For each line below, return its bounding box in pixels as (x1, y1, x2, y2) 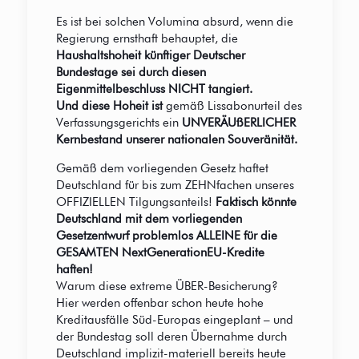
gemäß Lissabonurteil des (162, 99, 302, 114)
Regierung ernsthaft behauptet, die (55, 31, 238, 46)
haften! (55, 262, 93, 277)
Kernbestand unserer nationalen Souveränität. (55, 132, 297, 147)
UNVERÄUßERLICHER (181, 115, 296, 131)
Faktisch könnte (215, 195, 296, 210)
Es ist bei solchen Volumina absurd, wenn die (55, 14, 293, 30)
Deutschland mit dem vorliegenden (55, 212, 242, 227)
